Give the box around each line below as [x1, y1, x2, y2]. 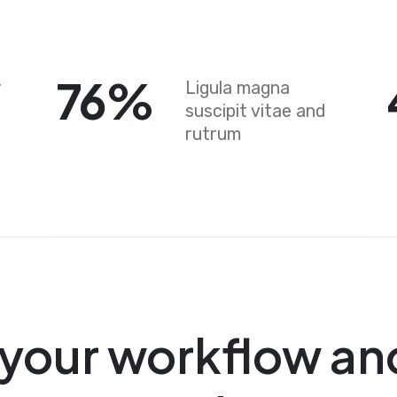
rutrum [184, 123, 241, 144]
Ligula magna [184, 77, 290, 98]
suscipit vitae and [184, 100, 325, 121]
